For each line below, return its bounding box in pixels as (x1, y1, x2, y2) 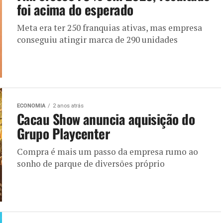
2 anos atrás (53, 102, 84, 109)
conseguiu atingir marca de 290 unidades (17, 33, 178, 45)
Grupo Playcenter (17, 123, 110, 143)
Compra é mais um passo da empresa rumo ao (17, 145, 198, 157)
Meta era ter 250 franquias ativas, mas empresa (17, 21, 202, 33)
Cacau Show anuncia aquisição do (17, 109, 195, 129)
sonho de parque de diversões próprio (17, 157, 165, 169)
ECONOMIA (17, 102, 45, 109)
